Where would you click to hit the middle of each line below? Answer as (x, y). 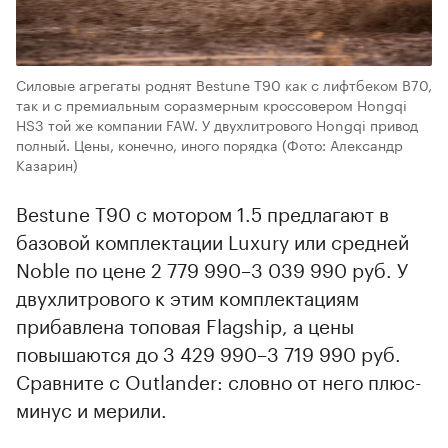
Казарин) (47, 163)
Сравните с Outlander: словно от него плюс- (219, 379)
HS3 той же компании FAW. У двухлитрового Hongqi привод (217, 123)
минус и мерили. (91, 407)
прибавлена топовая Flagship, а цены (185, 323)
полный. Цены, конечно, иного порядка (147, 143)
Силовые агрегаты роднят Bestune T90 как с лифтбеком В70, (224, 83)
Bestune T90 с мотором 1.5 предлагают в (202, 211)
